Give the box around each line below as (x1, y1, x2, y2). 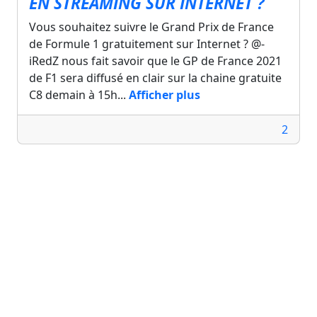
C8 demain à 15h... (29, 86, 129, 103)
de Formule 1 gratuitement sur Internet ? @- (29, 35, 265, 52)
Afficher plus (129, 86, 200, 103)
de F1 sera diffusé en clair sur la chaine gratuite (29, 69, 282, 86)
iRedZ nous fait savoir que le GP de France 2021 (29, 52, 282, 69)
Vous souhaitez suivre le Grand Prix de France (29, 18, 274, 35)
